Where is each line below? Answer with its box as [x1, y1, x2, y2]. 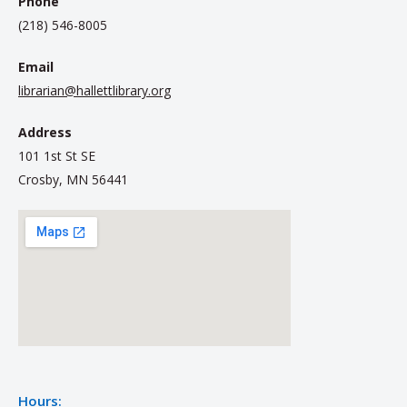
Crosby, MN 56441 [18, 170, 128, 188]
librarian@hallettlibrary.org [18, 81, 171, 99]
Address [18, 123, 72, 141]
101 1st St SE [18, 146, 95, 164]
